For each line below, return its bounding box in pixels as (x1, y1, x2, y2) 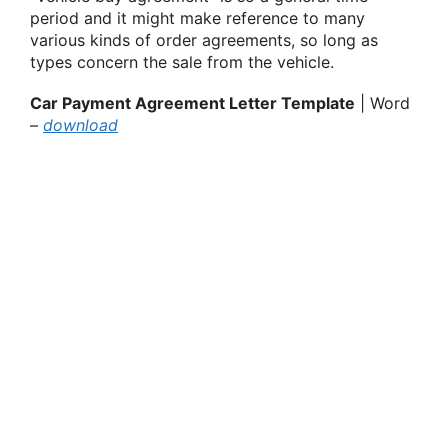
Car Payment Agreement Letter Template (30, 93, 355, 114)
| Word (355, 93, 410, 114)
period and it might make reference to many (30, 8, 365, 29)
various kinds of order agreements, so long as (30, 30, 378, 51)
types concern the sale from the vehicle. (30, 52, 334, 73)
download (43, 115, 118, 136)
